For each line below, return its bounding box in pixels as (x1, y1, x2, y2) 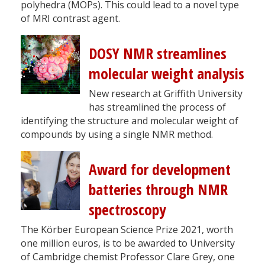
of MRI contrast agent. (21, 11, 120, 25)
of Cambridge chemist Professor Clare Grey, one (21, 250, 235, 263)
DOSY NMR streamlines (89, 43, 227, 64)
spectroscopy (89, 199, 166, 220)
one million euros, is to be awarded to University (21, 236, 235, 250)
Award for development (89, 159, 231, 180)
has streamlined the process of (89, 100, 226, 114)
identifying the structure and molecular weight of (21, 114, 238, 127)
